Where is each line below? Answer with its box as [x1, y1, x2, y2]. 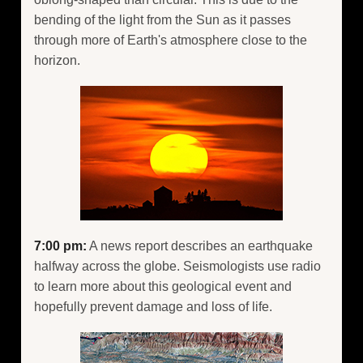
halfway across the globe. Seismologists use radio [34, 259, 321, 274]
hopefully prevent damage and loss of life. [34, 300, 272, 314]
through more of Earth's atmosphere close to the [34, 32, 307, 47]
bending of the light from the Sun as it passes [34, 12, 291, 27]
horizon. [34, 53, 80, 67]
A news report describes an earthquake [87, 239, 313, 254]
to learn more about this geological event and [34, 280, 292, 294]
